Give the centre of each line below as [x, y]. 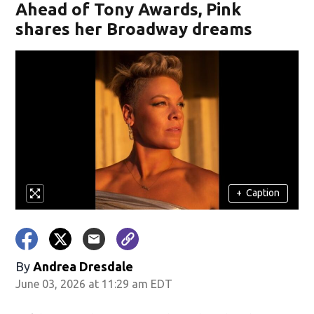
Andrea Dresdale [83, 266]
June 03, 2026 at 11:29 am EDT [94, 284]
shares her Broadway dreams [134, 29]
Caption [263, 193]
